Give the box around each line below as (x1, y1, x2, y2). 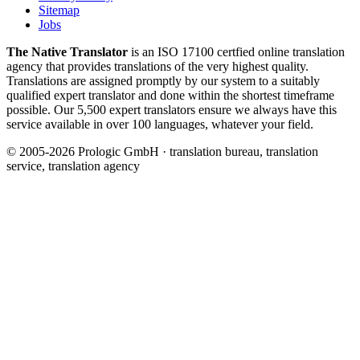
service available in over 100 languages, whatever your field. (6, 117, 313, 132)
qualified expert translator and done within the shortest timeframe (6, 88, 334, 103)
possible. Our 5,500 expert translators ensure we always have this (6, 103, 337, 117)
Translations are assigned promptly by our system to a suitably (6, 74, 320, 88)
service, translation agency (6, 159, 140, 174)
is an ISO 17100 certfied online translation (128, 45, 345, 59)
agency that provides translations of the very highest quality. (6, 59, 309, 74)
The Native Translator (6, 45, 128, 59)
